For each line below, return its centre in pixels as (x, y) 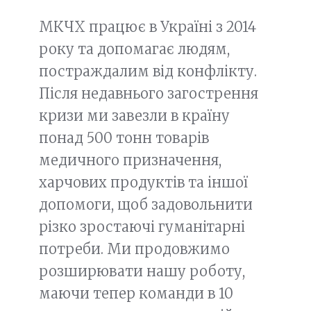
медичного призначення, (130, 160)
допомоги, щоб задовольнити (146, 204)
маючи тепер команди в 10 (136, 293)
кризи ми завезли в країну (134, 116)
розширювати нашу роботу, (142, 271)
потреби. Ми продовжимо (134, 249)
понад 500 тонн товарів (124, 138)
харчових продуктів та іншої (143, 182)
